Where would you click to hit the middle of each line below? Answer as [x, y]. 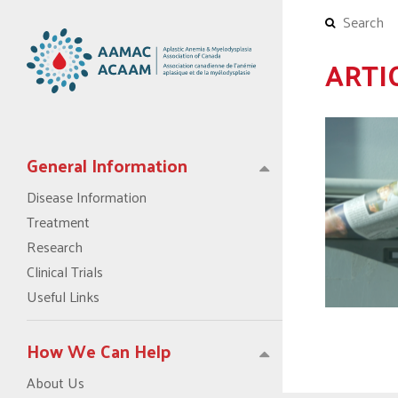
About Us [56, 382]
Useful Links [63, 296]
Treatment [58, 221]
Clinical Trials [65, 271]
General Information [107, 165]
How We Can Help [99, 350]
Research [55, 246]
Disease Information [87, 196]
